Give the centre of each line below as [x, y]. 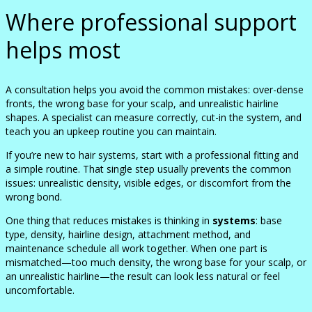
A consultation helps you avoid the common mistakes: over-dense [155, 89]
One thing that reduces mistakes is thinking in [109, 220]
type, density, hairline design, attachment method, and [128, 234]
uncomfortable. [40, 290]
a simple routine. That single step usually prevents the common [148, 169]
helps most [63, 49]
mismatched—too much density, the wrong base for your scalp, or [156, 262]
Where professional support [151, 22]
